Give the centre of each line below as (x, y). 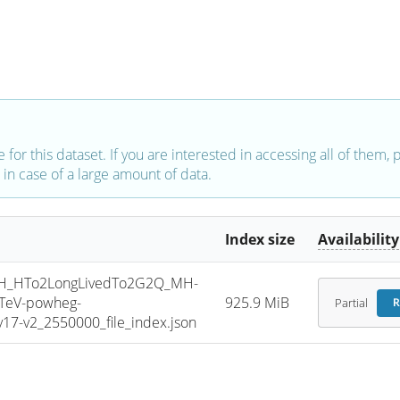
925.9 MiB (258, 303)
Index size (260, 240)
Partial (351, 303)
